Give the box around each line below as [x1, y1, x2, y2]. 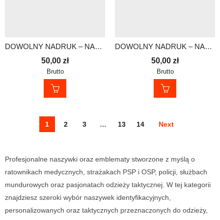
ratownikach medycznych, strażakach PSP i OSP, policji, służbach [5, 168, 207, 176]
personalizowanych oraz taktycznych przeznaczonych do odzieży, [5, 206, 208, 215]
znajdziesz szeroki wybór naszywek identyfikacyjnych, [5, 193, 171, 202]
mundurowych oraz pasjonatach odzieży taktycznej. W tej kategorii [5, 181, 211, 189]
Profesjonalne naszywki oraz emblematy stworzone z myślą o [5, 155, 195, 164]
